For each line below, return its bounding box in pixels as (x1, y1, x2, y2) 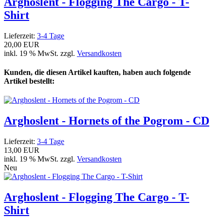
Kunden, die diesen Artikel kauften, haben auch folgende (4, 68, 191, 77)
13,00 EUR (4, 146, 39, 155)
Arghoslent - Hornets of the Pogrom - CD (4, 114, 209, 127)
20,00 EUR (4, 40, 39, 49)
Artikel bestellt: (4, 77, 54, 86)
